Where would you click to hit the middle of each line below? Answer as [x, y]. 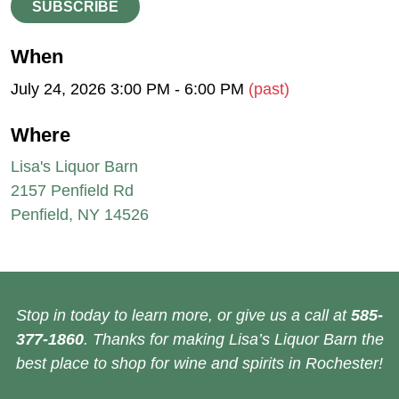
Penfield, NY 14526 [80, 215]
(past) [269, 89]
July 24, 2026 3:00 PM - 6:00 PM [130, 89]
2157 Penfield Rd [72, 191]
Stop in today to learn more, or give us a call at [183, 316]
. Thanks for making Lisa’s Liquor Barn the [233, 340]
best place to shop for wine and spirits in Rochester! [199, 364]
